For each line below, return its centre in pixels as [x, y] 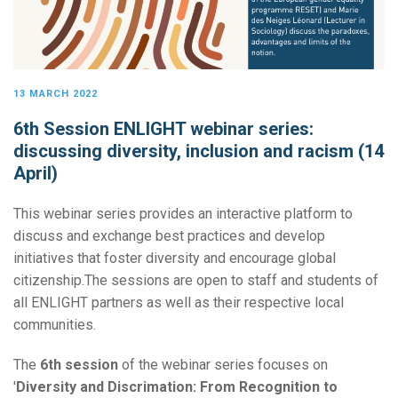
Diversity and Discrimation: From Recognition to [177, 387]
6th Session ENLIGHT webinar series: [163, 129]
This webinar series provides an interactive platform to [183, 214]
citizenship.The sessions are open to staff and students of [196, 281]
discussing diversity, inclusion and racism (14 [199, 151]
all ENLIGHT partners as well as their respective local [179, 303]
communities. [56, 325]
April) [36, 174]
